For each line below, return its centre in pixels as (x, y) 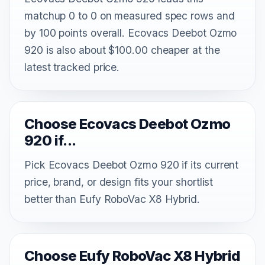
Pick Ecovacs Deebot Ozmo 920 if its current (132, 164)
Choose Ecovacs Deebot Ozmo (127, 124)
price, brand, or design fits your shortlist (119, 182)
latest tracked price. (72, 67)
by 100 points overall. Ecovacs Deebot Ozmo (131, 33)
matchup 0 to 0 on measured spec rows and (130, 15)
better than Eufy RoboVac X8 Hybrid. (112, 199)
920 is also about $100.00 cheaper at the (122, 50)
